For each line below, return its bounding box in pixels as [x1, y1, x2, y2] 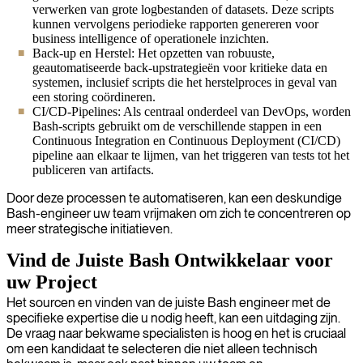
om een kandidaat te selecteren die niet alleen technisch [6, 340, 318, 357]
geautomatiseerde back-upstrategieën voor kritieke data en [32, 60, 327, 75]
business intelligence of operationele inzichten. [32, 31, 269, 45]
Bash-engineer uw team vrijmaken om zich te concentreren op [6, 205, 351, 221]
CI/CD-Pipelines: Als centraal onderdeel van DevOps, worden [32, 104, 351, 118]
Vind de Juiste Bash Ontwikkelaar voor [6, 249, 333, 271]
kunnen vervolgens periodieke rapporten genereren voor [32, 16, 318, 31]
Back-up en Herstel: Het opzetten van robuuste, [32, 45, 275, 60]
